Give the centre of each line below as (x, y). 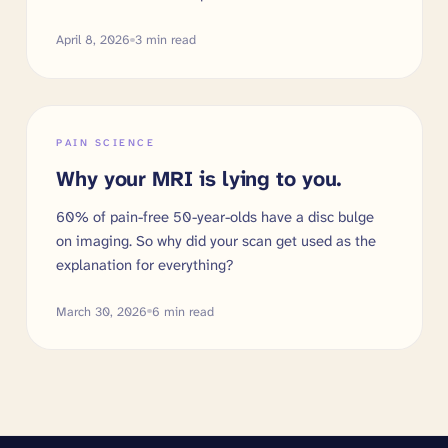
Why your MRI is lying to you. (199, 179)
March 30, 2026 (102, 311)
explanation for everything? (145, 265)
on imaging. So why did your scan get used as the (216, 241)
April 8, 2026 (93, 40)
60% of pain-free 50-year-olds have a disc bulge (215, 217)
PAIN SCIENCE (106, 143)
